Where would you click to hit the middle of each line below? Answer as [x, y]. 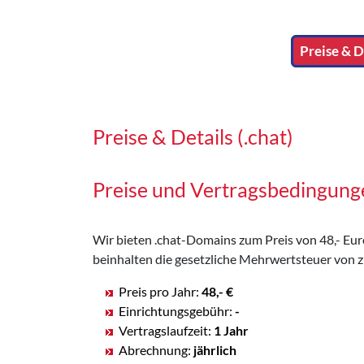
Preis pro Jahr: [160, 291]
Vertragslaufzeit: [166, 330]
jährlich [215, 349]
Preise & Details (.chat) [193, 136]
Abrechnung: [156, 349]
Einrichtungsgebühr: [177, 310]
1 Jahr [231, 330]
